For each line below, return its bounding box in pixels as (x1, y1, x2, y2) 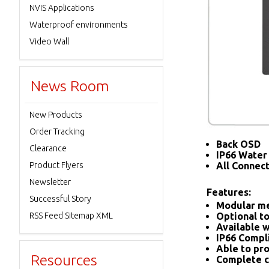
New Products (29, 110, 82, 119)
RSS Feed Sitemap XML (29, 211, 113, 220)
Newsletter (29, 177, 71, 187)
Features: (207, 187, 251, 198)
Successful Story (29, 194, 91, 204)
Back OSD (216, 139, 261, 150)
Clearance (29, 144, 67, 153)
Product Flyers (29, 160, 83, 170)
